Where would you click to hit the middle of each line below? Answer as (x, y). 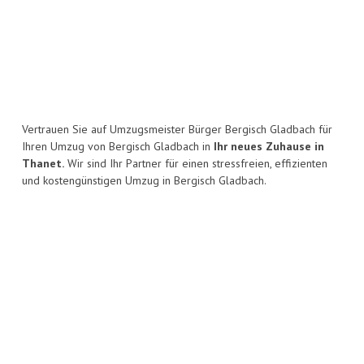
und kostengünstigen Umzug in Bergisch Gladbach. (144, 181)
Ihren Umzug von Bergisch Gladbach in (118, 147)
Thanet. (43, 164)
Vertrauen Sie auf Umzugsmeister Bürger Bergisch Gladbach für (177, 130)
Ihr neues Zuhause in (269, 147)
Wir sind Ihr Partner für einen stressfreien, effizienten (196, 164)
